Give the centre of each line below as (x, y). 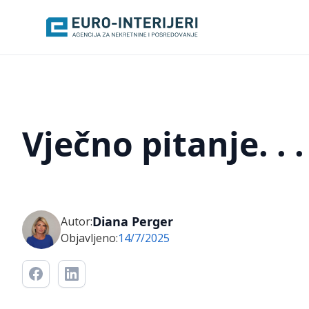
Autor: (77, 221)
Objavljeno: (89, 238)
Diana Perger (133, 221)
